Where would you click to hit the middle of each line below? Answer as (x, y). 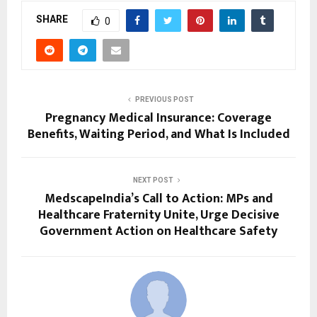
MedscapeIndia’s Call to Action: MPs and (158, 198)
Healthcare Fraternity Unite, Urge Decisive (158, 215)
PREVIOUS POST (164, 99)
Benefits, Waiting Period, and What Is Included (158, 134)
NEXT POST (153, 180)
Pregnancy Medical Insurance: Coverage (158, 118)
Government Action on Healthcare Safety (158, 231)
